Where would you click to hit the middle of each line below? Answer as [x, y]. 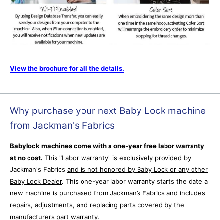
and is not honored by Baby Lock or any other [137, 170]
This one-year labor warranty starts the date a [137, 181]
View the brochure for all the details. [67, 68]
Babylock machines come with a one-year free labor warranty [107, 146]
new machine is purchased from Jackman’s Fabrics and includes [108, 193]
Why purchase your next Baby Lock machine [108, 110]
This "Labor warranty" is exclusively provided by [117, 158]
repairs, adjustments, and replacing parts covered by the [97, 205]
